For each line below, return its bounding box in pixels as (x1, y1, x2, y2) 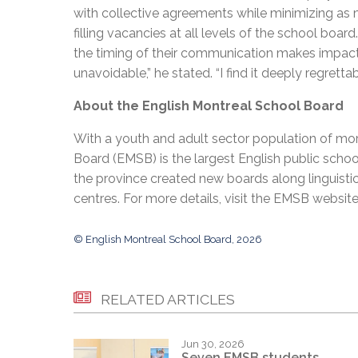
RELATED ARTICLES (101, 290, 235, 308)
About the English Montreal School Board (74, 97, 344, 113)
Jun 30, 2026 (181, 337, 245, 350)
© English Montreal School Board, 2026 (74, 233, 262, 245)
